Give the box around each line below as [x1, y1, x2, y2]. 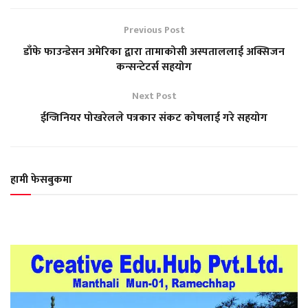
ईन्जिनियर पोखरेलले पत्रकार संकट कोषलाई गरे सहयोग [41, 108, 267, 127]
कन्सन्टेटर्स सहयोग [116, 57, 192, 76]
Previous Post [123, 21, 185, 38]
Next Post [131, 87, 177, 104]
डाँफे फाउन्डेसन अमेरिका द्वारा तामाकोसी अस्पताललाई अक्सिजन [23, 42, 285, 61]
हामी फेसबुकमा [10, 170, 72, 189]
